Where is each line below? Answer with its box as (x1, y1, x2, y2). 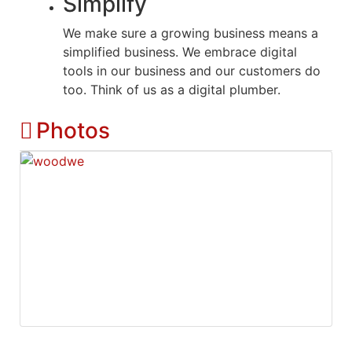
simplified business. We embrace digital (63, 43, 297, 60)
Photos (36, 116, 110, 144)
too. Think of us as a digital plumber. (63, 81, 280, 97)
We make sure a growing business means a (63, 24, 318, 41)
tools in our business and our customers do (63, 62, 321, 79)
